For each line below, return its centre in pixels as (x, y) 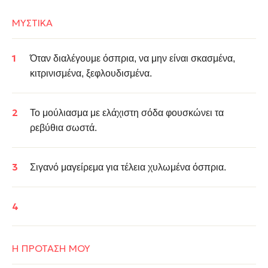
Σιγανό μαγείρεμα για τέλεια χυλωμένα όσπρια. (128, 167)
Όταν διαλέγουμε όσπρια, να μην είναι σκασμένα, (133, 58)
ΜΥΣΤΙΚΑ (32, 23)
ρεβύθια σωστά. (63, 128)
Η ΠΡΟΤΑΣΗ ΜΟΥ (51, 248)
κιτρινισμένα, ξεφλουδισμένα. (91, 73)
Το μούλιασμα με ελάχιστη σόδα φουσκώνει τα (127, 113)
